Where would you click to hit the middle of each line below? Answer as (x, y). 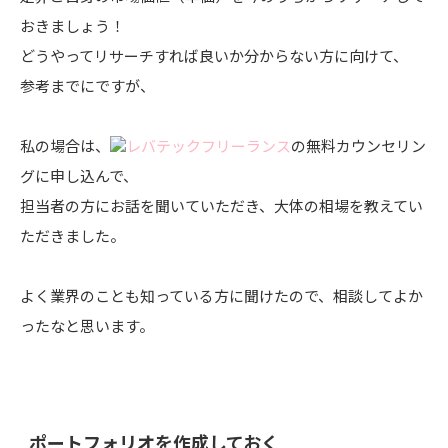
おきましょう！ (72, 26)
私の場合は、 (65, 146)
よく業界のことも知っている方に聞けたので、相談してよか (221, 296)
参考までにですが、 (87, 86)
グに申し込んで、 (79, 176)
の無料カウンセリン (358, 146)
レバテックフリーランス (208, 146)
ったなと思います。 (87, 326)
